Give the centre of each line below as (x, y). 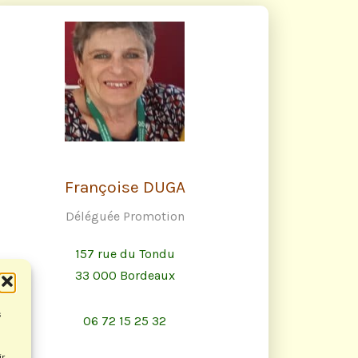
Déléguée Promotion (125, 217)
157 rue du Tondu (125, 254)
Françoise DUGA (125, 187)
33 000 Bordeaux (125, 276)
